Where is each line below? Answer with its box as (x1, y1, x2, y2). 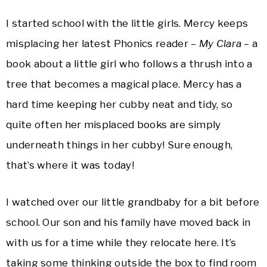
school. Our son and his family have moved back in (6, 216, 251, 229)
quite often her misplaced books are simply (6, 119, 221, 131)
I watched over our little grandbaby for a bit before (6, 196, 260, 209)
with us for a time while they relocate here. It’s (6, 237, 237, 249)
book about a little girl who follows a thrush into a (6, 58, 253, 70)
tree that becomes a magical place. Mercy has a (6, 78, 242, 91)
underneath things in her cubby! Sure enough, (6, 139, 233, 151)
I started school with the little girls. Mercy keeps (6, 17, 249, 30)
